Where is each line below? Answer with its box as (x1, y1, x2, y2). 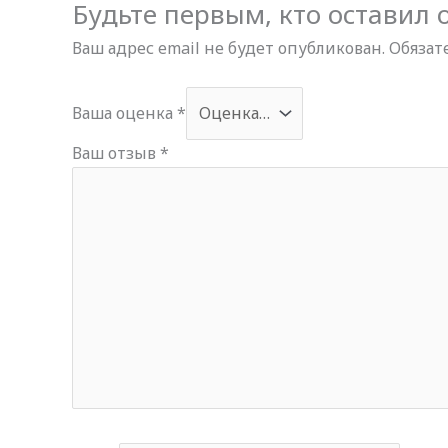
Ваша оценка (72, 102, 177, 125)
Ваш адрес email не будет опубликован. (72, 36, 385, 59)
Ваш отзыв (72, 142, 160, 165)
